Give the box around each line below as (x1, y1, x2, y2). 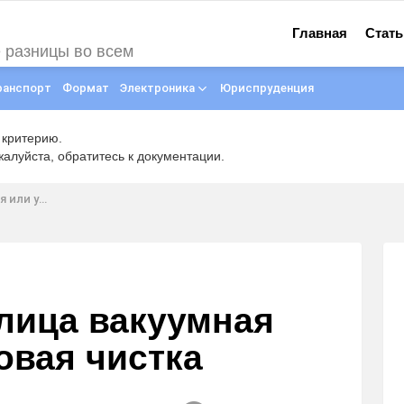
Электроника (120, 81, 195, 95)
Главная (292, 25, 348, 41)
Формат (62, 81, 109, 95)
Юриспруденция (220, 81, 314, 95)
